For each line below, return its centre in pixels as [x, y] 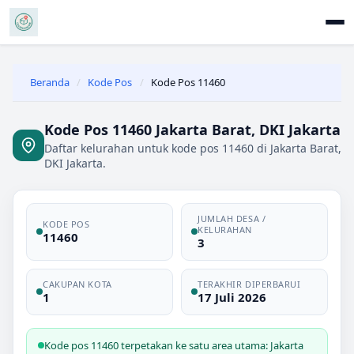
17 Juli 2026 [232, 297]
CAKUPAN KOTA [77, 284]
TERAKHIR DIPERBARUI [249, 284]
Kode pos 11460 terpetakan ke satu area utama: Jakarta [174, 345]
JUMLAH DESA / [232, 218]
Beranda [50, 83]
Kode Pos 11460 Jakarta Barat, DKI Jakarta [192, 129]
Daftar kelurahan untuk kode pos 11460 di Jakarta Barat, [193, 148]
